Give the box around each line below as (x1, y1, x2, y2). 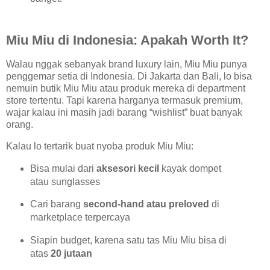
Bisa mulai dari (30, 163, 96, 174)
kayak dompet (159, 163, 221, 174)
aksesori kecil (96, 163, 159, 174)
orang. (6, 119, 33, 130)
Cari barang (30, 199, 83, 210)
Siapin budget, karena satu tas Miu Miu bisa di (30, 235, 227, 246)
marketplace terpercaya (30, 212, 130, 223)
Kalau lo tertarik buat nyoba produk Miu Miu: (6, 140, 193, 151)
